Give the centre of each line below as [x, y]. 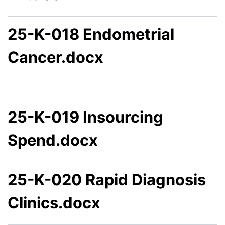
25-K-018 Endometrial [91, 34]
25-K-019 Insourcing [85, 117]
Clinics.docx [54, 203]
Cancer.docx [55, 57]
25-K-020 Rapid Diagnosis [107, 180]
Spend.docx [53, 140]
